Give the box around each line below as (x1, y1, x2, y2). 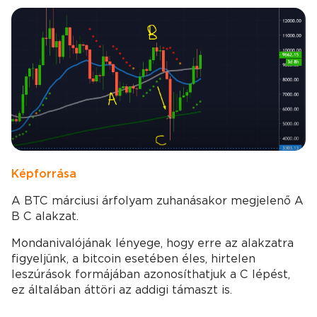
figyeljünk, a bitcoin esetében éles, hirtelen (11, 252, 255, 266)
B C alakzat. (11, 209, 79, 224)
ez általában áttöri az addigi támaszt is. (11, 283, 232, 297)
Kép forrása (11, 167, 76, 181)
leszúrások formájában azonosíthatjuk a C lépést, (11, 267, 290, 282)
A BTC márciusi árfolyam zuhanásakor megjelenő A (11, 194, 304, 208)
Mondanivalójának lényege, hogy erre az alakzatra (11, 236, 294, 250)
